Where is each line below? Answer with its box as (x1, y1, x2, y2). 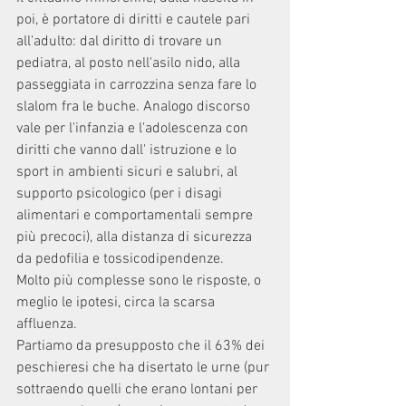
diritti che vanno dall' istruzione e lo (16, 141, 240, 159)
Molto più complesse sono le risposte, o (16, 272, 265, 290)
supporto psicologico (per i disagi (16, 185, 226, 203)
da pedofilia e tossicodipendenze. (16, 250, 224, 268)
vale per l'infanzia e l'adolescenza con (16, 120, 252, 138)
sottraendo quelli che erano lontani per (16, 381, 261, 399)
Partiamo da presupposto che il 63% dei (16, 337, 268, 355)
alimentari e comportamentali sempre (16, 207, 256, 225)
